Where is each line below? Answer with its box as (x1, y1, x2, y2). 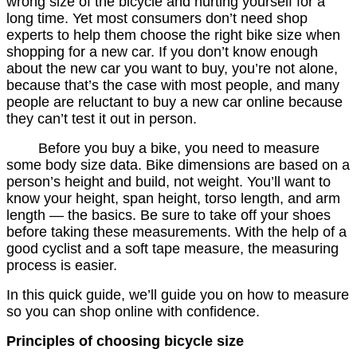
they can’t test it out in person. (6, 111, 197, 127)
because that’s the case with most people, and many (6, 77, 339, 94)
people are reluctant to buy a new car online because (6, 94, 343, 111)
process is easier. (6, 257, 117, 274)
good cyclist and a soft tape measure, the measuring (6, 241, 339, 257)
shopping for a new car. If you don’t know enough (6, 44, 318, 61)
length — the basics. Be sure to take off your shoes (6, 207, 331, 224)
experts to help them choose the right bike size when (6, 27, 340, 44)
